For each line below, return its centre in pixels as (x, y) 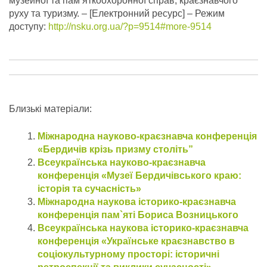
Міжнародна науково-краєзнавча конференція (147, 136)
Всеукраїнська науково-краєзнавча (122, 163)
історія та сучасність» (89, 189)
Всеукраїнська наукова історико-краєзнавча (143, 228)
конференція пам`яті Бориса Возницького (138, 215)
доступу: (29, 27)
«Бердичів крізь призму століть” (115, 150)
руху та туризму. (44, 14)
